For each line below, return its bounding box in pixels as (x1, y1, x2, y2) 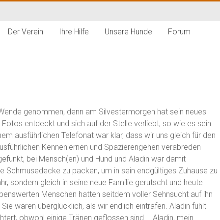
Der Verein (8, 27, 43, 36)
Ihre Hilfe (59, 27, 89, 36)
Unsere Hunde (105, 27, 152, 36)
